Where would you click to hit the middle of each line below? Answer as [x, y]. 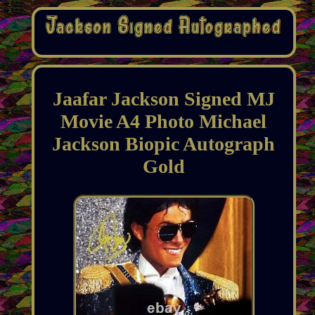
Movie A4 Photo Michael [164, 122]
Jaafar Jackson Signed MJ [163, 99]
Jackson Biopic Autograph [164, 144]
